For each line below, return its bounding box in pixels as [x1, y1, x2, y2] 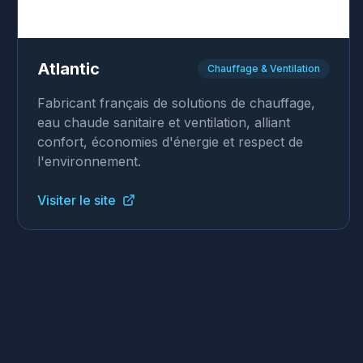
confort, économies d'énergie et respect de [37, 134, 304, 150]
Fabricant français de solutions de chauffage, [37, 95, 316, 111]
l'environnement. [37, 153, 142, 169]
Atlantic [37, 59, 100, 79]
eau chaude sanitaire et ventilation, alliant [37, 114, 291, 130]
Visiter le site [37, 192, 117, 208]
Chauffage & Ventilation [207, 62, 320, 75]
